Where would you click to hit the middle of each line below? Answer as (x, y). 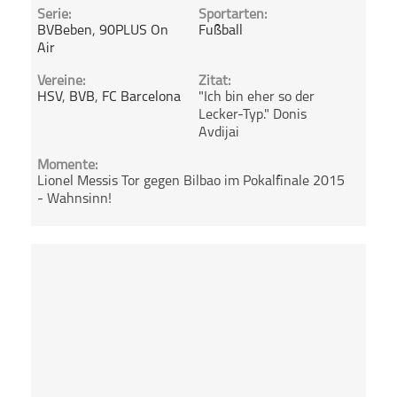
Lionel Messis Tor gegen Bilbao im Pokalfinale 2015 (191, 182)
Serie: (54, 15)
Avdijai (218, 133)
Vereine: (62, 82)
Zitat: (214, 82)
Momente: (68, 166)
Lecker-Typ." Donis (252, 116)
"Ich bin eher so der (256, 98)
